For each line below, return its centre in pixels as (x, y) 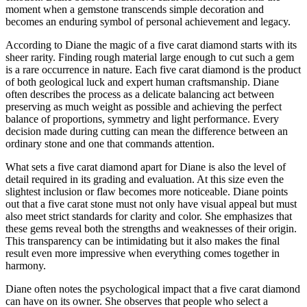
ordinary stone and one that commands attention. (110, 144)
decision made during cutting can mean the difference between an (147, 132)
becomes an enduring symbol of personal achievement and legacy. (148, 22)
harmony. (26, 266)
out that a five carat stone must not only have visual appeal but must (151, 204)
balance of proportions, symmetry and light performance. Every (142, 119)
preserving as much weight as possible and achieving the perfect (144, 107)
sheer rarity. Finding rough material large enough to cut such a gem (150, 58)
